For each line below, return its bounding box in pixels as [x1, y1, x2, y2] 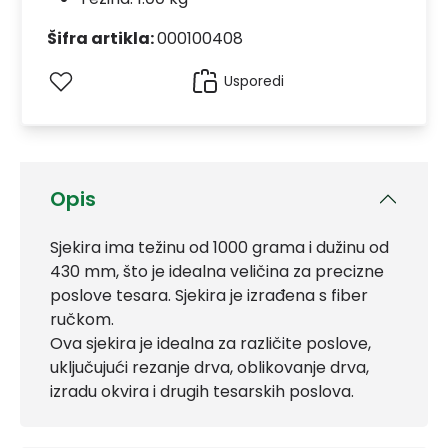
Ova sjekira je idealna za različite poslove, [50, 332, 371, 355]
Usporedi [223, 70, 284, 91]
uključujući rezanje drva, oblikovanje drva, [50, 356, 369, 379]
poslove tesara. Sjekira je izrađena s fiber [50, 284, 368, 307]
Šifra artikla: [46, 26, 157, 50]
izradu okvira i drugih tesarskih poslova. [50, 380, 354, 403]
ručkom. [50, 308, 114, 331]
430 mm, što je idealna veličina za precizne [50, 260, 384, 283]
